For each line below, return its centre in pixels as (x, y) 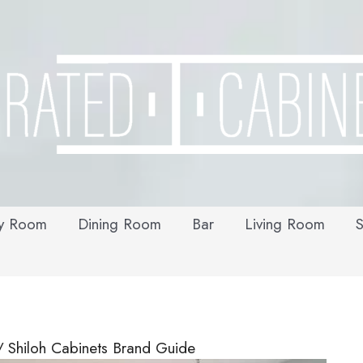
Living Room (285, 224)
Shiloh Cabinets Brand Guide (102, 348)
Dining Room (120, 224)
